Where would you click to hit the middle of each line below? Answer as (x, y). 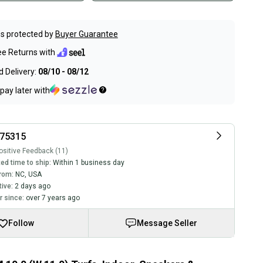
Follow (21, 223)
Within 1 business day (88, 163)
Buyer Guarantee (86, 34)
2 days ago (32, 186)
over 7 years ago (53, 198)
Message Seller (167, 223)
